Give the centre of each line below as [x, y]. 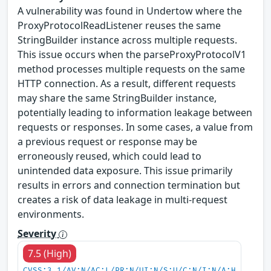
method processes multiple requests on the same [131, 69]
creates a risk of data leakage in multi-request [122, 200]
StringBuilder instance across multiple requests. [127, 40]
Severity [38, 234]
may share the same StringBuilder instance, [117, 98]
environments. [51, 214]
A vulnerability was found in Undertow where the [130, 11]
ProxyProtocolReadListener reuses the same [119, 26]
